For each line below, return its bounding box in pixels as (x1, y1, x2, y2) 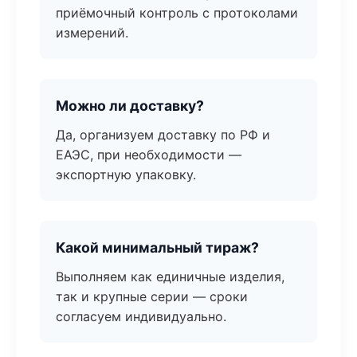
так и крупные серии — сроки (56, 288, 248, 304)
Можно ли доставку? (56, 97, 204, 114)
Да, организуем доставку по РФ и (56, 127, 270, 143)
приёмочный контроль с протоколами (56, 5, 298, 21)
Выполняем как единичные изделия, (56, 269, 284, 284)
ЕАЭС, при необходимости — (56, 147, 241, 163)
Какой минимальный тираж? (56, 239, 259, 256)
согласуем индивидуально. (56, 308, 226, 324)
